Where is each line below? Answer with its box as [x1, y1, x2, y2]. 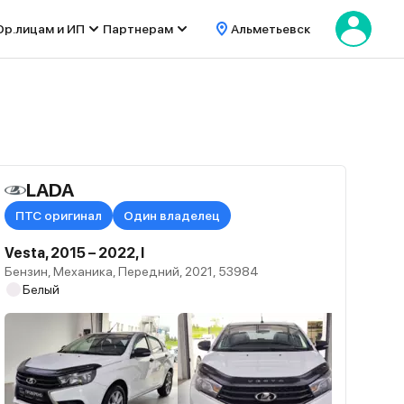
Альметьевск [231, 22, 310, 36]
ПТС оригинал [15, 208, 103, 223]
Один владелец [124, 208, 221, 223]
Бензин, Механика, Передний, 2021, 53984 [5, 264, 260, 279]
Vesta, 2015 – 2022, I [5, 244, 145, 262]
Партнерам [103, 22, 173, 36]
